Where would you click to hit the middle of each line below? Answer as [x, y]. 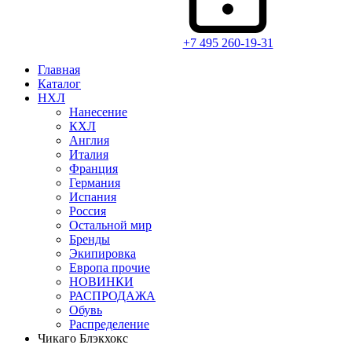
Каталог [59, 84]
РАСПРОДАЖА [112, 296]
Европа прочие [110, 268]
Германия [95, 183]
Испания [93, 197]
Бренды [90, 239]
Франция [93, 169]
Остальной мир [110, 225]
